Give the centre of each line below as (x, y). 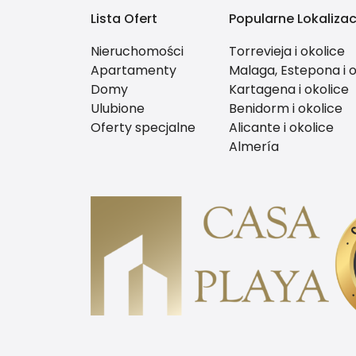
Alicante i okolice (281, 128)
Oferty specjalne (143, 128)
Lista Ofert (124, 19)
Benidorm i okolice (285, 109)
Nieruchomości (137, 52)
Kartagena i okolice (288, 90)
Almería (253, 147)
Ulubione (118, 109)
